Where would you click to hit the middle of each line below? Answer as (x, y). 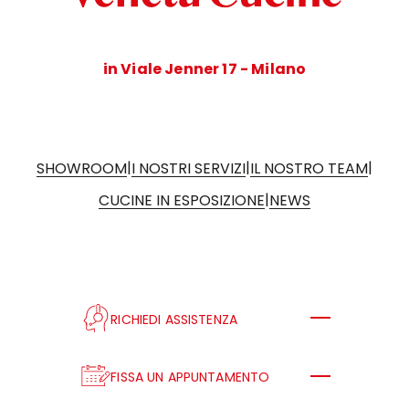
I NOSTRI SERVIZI (188, 168)
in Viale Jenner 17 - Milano (204, 68)
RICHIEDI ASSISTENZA (174, 319)
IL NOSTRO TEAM (309, 168)
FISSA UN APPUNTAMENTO (190, 378)
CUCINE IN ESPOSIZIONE (181, 200)
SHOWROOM (81, 168)
